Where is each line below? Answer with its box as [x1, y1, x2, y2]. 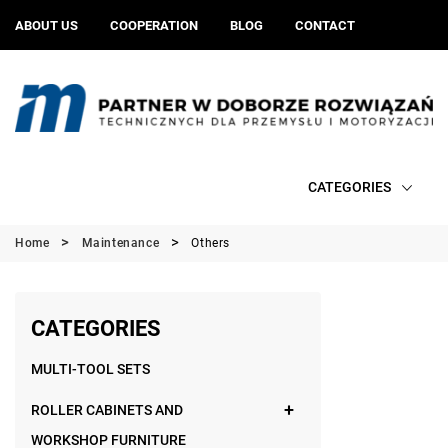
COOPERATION [110, 17, 198, 33]
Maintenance [81, 236, 160, 250]
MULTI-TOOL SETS [31, 361, 150, 377]
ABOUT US [15, 17, 78, 33]
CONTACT [295, 17, 355, 33]
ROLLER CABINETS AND [31, 402, 183, 418]
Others [191, 236, 231, 250]
